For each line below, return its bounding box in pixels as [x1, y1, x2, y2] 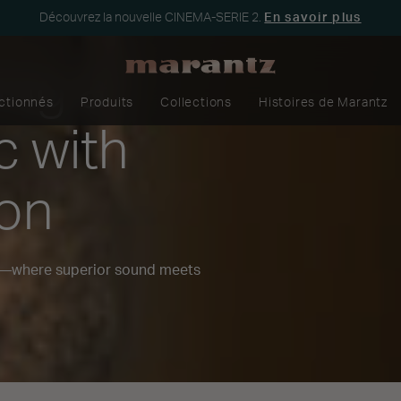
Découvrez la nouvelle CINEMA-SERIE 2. [39, 11, 265, 24]
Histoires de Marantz [259, 97, 388, 109]
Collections [160, 97, 233, 109]
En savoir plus [264, 11, 362, 24]
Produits [80, 97, 134, 109]
